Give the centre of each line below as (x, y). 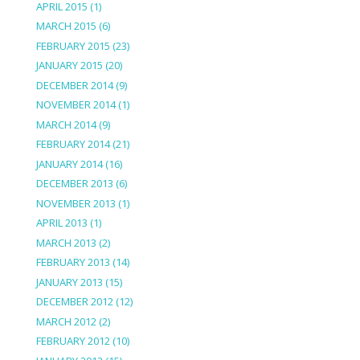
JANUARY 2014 (69, 164)
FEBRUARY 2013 (73, 262)
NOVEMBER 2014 (76, 105)
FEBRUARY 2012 (73, 341)
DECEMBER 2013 (74, 184)
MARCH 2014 (66, 124)
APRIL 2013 (61, 223)
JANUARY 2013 (69, 282)
